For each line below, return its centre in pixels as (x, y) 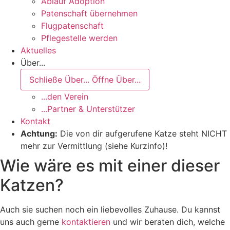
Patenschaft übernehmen (89, 13)
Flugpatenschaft (72, 25)
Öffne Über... (116, 79)
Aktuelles (38, 50)
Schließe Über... (59, 79)
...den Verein (65, 96)
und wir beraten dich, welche (168, 222)
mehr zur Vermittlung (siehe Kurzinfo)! (94, 146)
